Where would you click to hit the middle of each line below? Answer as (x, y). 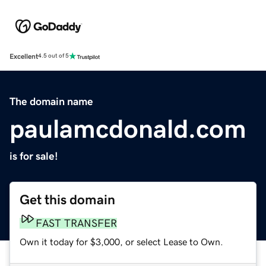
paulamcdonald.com (128, 129)
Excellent (24, 56)
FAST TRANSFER (76, 223)
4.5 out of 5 (53, 56)
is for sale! (34, 156)
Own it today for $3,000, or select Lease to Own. (121, 241)
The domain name (51, 101)
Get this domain (67, 199)
